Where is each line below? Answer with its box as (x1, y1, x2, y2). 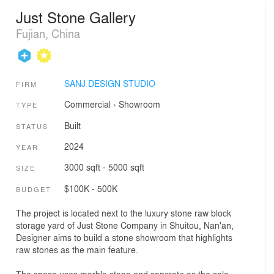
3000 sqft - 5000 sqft (64, 161, 144, 174)
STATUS (16, 120, 48, 131)
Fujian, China (16, 24, 80, 41)
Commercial (64, 98, 111, 111)
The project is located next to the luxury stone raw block (16, 207, 231, 220)
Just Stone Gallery (16, 6, 136, 28)
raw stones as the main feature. (16, 243, 138, 256)
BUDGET (16, 183, 51, 194)
